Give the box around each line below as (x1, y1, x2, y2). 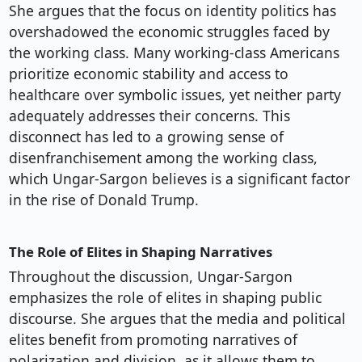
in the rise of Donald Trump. (8, 190, 199, 210)
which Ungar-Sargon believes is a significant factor (8, 169, 350, 189)
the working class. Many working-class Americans (8, 43, 339, 63)
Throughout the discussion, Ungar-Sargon (8, 267, 293, 287)
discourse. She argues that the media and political (8, 309, 346, 329)
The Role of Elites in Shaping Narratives (8, 242, 272, 262)
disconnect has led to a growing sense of (8, 127, 284, 147)
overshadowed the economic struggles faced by (8, 22, 330, 42)
